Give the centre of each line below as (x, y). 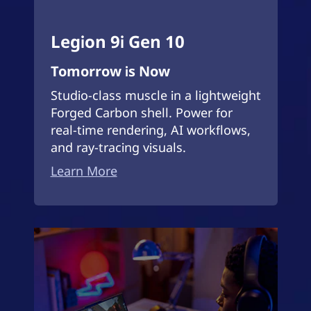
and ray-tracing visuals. (118, 147)
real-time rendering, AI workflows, (150, 130)
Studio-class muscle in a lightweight (155, 95)
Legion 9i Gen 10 (117, 41)
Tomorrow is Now (110, 71)
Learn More (84, 171)
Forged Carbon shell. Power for (141, 112)
